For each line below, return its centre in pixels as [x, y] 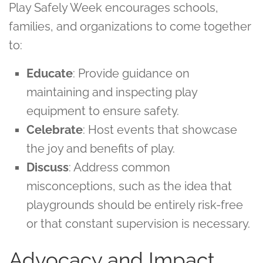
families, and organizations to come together [130, 26]
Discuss [48, 167]
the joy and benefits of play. [101, 149]
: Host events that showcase [160, 130]
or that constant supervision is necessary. [138, 224]
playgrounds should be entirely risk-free [135, 205]
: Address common [119, 167]
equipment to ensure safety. [103, 111]
